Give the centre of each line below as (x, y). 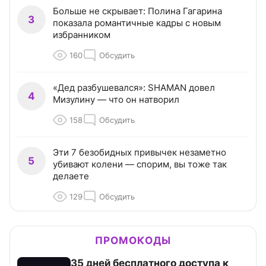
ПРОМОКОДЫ (133, 241)
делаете (71, 176)
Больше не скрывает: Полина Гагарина (137, 11)
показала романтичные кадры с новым (137, 23)
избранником (82, 35)
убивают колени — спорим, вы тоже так (140, 164)
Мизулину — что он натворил (116, 100)
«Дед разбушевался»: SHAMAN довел (134, 88)
